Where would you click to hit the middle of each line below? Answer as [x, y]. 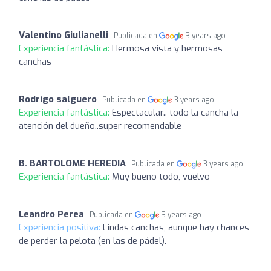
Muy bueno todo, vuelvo [161, 176]
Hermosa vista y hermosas [167, 48]
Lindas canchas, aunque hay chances [176, 227]
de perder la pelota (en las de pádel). [93, 240]
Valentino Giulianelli [64, 35]
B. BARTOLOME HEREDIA [72, 163]
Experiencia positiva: [61, 227]
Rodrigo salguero [58, 99]
